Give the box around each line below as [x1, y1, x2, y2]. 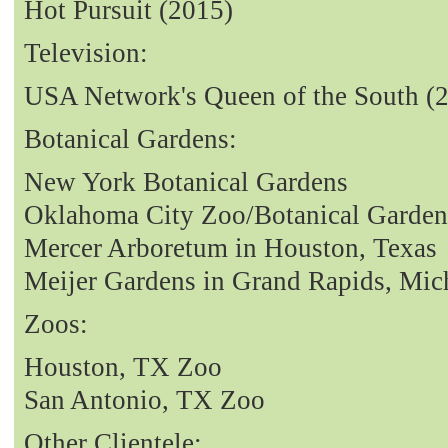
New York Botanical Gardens [24, 166, 348, 197]
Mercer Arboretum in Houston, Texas [24, 232, 437, 263]
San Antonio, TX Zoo [24, 384, 265, 415]
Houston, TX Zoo [24, 351, 222, 382]
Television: [24, 37, 148, 68]
